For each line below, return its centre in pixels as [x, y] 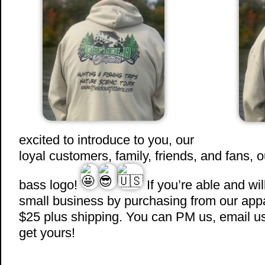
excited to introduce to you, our [106, 140]
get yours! [47, 233]
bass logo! [50, 185]
